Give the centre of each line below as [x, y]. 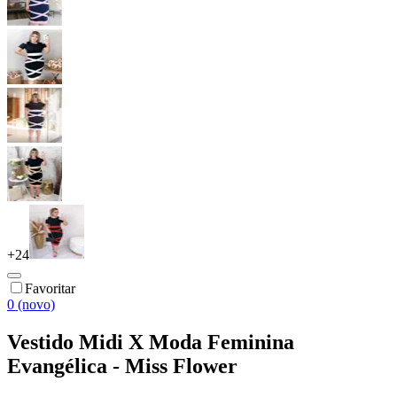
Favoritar [50, 288]
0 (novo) [31, 304]
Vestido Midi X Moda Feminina [151, 342]
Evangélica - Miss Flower [122, 366]
